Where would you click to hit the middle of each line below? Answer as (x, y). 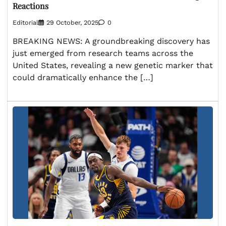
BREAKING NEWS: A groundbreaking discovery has (111, 41)
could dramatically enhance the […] (83, 77)
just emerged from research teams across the (103, 53)
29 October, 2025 (72, 22)
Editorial (25, 22)
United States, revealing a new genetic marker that (113, 65)
